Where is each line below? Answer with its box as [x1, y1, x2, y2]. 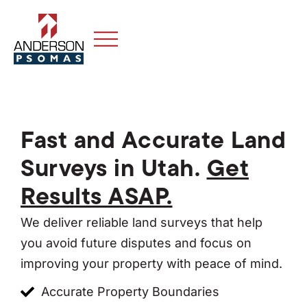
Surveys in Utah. [21, 149, 207, 188]
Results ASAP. [21, 177, 173, 217]
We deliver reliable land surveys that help [21, 215, 263, 230]
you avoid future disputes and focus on [21, 236, 252, 251]
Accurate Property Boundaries [41, 284, 220, 299]
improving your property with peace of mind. [21, 256, 283, 271]
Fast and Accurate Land [21, 121, 286, 160]
